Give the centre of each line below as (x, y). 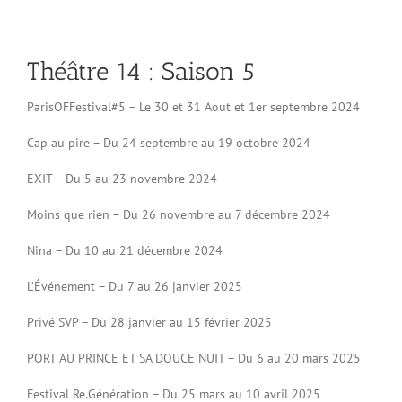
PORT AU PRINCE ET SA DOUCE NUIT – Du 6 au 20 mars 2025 (193, 358)
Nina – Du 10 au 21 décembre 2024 (124, 250)
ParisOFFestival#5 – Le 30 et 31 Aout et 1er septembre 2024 (193, 107)
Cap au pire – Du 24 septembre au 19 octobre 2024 (168, 143)
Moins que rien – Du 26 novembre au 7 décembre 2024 (178, 214)
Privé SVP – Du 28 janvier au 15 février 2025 (149, 322)
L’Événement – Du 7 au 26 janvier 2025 (134, 286)
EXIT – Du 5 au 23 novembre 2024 (122, 179)
